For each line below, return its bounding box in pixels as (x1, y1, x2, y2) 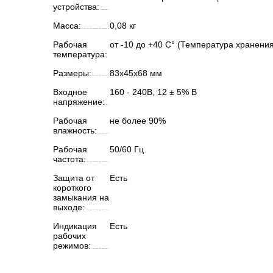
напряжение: (53, 97, 105, 107)
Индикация (53, 221, 97, 231)
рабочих (53, 231, 86, 241)
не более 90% (110, 116, 166, 126)
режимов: (53, 241, 91, 250)
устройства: (53, 2, 99, 12)
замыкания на (53, 193, 109, 202)
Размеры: (53, 68, 91, 78)
